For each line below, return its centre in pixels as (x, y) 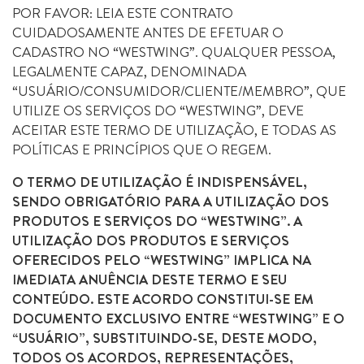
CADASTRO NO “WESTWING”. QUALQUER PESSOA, (174, 52)
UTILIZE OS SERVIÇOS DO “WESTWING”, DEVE (158, 110)
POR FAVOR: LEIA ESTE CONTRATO (123, 13)
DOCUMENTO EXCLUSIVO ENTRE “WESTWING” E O (178, 318)
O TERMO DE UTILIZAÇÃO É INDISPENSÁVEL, (160, 182)
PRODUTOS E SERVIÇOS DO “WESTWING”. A (157, 221)
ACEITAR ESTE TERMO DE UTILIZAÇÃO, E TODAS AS (174, 130)
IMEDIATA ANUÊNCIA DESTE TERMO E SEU (149, 279)
